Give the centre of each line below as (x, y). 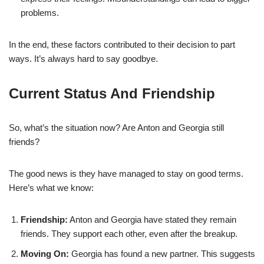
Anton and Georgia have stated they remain (152, 220)
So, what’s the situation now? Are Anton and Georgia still (116, 128)
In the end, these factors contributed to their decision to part (122, 45)
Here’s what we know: (51, 188)
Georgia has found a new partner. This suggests (162, 254)
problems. (40, 13)
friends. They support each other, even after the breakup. (129, 234)
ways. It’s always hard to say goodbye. (83, 59)
